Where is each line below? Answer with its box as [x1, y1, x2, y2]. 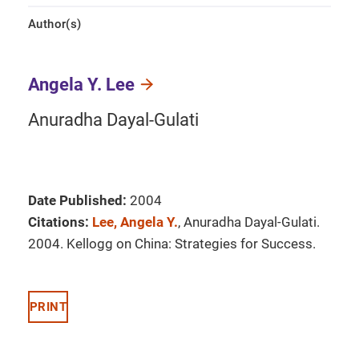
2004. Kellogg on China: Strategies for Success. [28, 236, 316, 252]
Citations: [28, 214, 89, 230]
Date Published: [28, 192, 127, 208]
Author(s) [28, 17, 82, 31]
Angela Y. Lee [28, 75, 135, 95]
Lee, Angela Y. [92, 214, 178, 230]
